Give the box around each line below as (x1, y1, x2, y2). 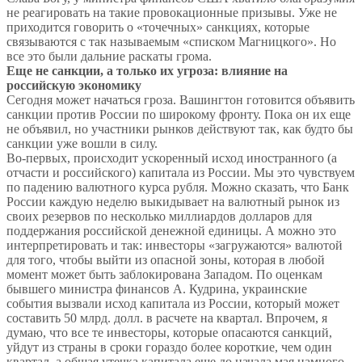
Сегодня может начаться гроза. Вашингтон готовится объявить (6, 93, 355, 107)
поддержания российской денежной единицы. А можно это (6, 224, 336, 238)
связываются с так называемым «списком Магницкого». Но (6, 35, 336, 49)
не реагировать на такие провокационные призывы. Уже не (6, 6, 337, 20)
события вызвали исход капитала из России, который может (6, 297, 339, 311)
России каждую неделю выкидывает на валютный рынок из (6, 195, 339, 209)
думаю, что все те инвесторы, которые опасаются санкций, (6, 326, 332, 340)
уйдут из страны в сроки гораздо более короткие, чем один (6, 340, 332, 355)
